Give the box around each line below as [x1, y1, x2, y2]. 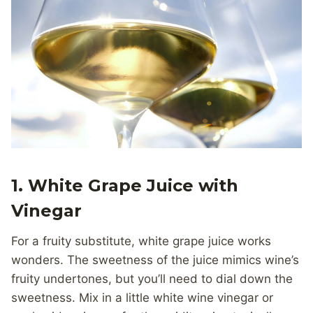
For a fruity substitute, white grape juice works [11, 234, 271, 249]
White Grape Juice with [28, 175, 238, 196]
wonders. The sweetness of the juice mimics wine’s [11, 253, 299, 268]
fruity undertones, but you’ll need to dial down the [11, 272, 293, 286]
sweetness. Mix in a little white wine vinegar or [11, 291, 273, 305]
